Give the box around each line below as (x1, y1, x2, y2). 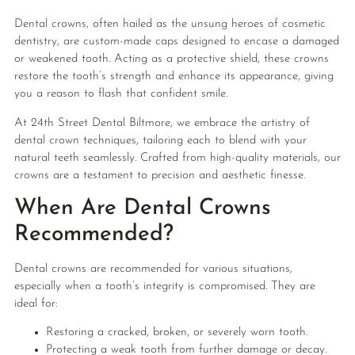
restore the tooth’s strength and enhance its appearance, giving (13, 71, 334, 83)
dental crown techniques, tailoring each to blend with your (13, 134, 307, 147)
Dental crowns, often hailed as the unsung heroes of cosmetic (13, 18, 326, 31)
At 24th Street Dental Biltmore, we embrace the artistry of (13, 116, 310, 129)
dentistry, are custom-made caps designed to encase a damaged (13, 36, 339, 48)
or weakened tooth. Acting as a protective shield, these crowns (13, 53, 329, 66)
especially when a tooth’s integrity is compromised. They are (13, 280, 315, 292)
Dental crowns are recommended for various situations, (13, 262, 292, 275)
